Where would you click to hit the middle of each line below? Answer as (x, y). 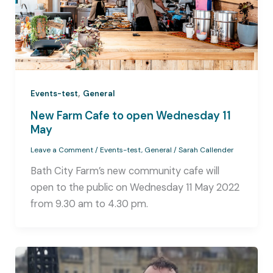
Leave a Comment (62, 150)
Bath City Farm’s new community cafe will (125, 171)
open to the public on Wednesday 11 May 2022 (135, 187)
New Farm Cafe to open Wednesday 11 (130, 116)
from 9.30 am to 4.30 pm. (89, 204)
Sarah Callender (206, 150)
